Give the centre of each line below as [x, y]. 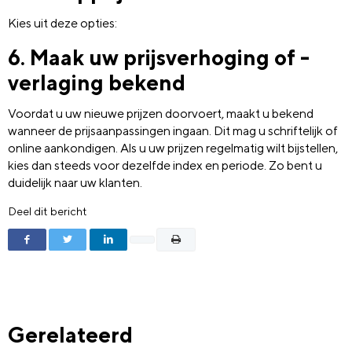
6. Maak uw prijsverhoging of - [159, 57]
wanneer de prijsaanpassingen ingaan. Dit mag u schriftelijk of [173, 131]
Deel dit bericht [48, 211]
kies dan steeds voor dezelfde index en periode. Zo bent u [165, 166]
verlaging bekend [97, 82]
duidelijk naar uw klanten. [75, 183]
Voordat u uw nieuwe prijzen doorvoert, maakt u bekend [161, 114]
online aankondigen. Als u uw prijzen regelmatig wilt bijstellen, [173, 148]
